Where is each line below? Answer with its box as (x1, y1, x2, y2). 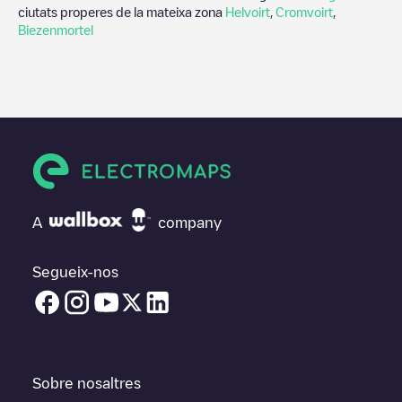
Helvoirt (225, 4, 270, 18)
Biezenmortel (18, 22, 93, 36)
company (158, 214, 222, 230)
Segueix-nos (32, 264, 118, 279)
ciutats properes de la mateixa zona (18, 4, 225, 18)
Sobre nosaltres (32, 375, 141, 390)
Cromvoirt (275, 4, 333, 18)
